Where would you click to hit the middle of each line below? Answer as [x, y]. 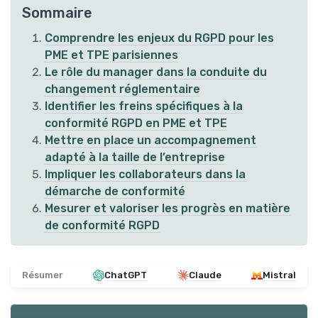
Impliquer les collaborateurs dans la [145, 175]
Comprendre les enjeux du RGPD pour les [159, 38]
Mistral [279, 275]
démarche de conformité [115, 192]
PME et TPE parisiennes [111, 55]
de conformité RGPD [102, 226]
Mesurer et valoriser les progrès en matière [168, 209]
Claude [205, 275]
